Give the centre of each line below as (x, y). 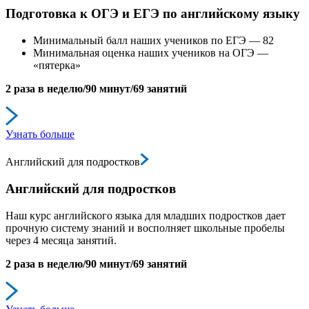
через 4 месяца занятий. (61, 240)
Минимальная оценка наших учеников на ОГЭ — (151, 53)
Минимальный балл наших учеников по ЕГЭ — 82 (153, 41)
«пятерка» (57, 66)
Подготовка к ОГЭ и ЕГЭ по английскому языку (153, 14)
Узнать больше (40, 134)
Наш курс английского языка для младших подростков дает (146, 215)
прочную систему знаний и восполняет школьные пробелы (145, 228)
